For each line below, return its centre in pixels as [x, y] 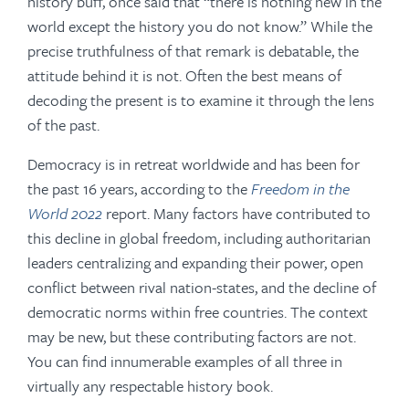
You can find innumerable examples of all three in [185, 362]
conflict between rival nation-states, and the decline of [202, 288]
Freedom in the [300, 189]
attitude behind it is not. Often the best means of [184, 76]
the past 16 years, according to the [139, 189]
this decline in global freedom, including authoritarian [199, 238]
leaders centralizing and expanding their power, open [195, 263]
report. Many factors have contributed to [238, 214]
